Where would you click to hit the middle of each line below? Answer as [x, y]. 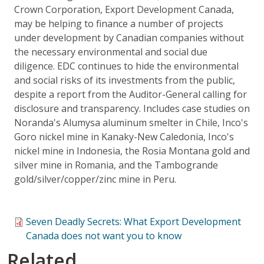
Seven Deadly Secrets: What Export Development [133, 221]
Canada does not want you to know [104, 235]
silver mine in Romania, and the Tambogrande [116, 165]
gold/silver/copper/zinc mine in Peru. [95, 179]
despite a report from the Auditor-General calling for [131, 94]
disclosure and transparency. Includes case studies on [132, 108]
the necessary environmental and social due [111, 52]
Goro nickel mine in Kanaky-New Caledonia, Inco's [124, 136]
